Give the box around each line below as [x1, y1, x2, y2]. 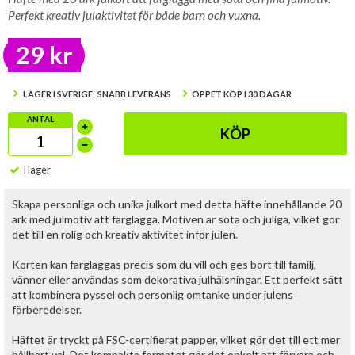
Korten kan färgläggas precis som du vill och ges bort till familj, [12, 258, 316, 271]
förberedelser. [12, 303, 82, 316]
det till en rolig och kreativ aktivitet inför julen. [12, 227, 238, 241]
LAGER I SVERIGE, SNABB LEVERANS [22, 89, 171, 99]
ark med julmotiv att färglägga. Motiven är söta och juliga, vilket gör [12, 212, 339, 226]
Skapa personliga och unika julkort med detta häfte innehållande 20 [12, 197, 342, 211]
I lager [23, 164, 51, 176]
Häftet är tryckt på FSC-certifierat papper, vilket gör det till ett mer [12, 333, 340, 346]
